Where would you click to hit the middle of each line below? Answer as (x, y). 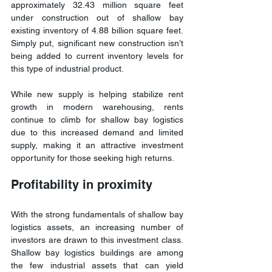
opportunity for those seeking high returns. (93, 158)
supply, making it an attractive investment (97, 145)
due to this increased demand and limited (97, 132)
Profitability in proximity (82, 184)
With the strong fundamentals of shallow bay (97, 214)
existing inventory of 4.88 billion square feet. (97, 30)
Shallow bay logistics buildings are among (97, 252)
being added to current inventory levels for (97, 56)
